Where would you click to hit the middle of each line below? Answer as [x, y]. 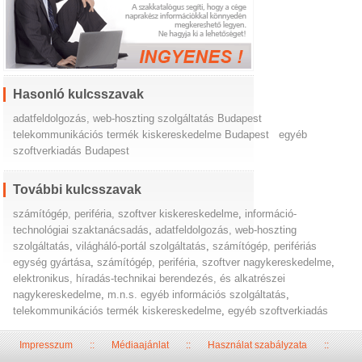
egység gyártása [52, 262]
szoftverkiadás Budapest [72, 150]
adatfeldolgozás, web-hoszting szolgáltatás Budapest [138, 118]
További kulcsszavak [78, 189]
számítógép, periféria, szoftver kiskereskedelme [126, 213]
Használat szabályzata [257, 345]
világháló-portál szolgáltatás [141, 246]
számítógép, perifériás [265, 246]
